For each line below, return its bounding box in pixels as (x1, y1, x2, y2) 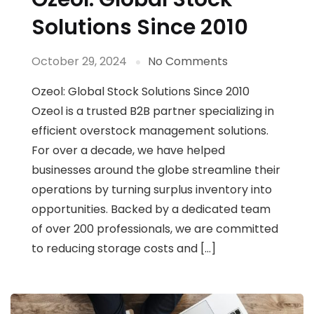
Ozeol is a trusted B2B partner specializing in (32, 103, 274, 120)
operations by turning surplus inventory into (32, 182, 272, 198)
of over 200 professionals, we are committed (32, 221, 278, 238)
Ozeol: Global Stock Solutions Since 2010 (32, 83, 250, 100)
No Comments (148, 53, 228, 70)
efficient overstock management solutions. (32, 123, 268, 139)
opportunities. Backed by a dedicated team (32, 201, 271, 218)
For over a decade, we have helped (32, 142, 225, 159)
